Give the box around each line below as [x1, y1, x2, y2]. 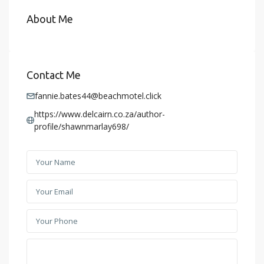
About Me [27, 13, 74, 25]
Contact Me [27, 69, 81, 81]
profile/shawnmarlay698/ [34, 121, 129, 133]
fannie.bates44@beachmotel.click [35, 90, 162, 102]
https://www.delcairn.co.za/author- [34, 108, 165, 120]
